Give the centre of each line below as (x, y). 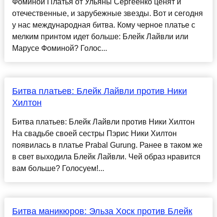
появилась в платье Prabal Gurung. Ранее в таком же (107, 145)
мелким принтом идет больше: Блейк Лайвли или (100, 37)
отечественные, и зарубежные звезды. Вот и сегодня (107, 14)
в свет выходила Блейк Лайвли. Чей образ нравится (106, 157)
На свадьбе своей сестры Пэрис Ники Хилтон (94, 134)
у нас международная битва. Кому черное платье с (103, 25)
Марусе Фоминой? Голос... (59, 48)
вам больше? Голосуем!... (58, 169)
